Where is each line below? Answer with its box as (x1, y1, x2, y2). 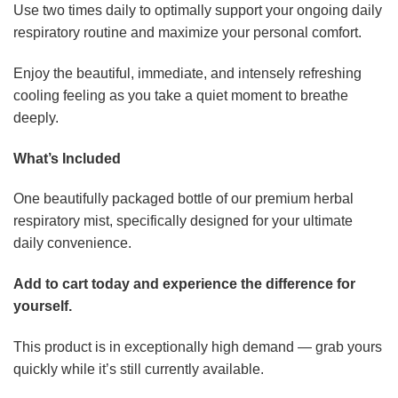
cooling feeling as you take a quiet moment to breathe (13, 87, 348, 103)
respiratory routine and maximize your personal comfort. (13, 25, 362, 41)
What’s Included (13, 150, 121, 166)
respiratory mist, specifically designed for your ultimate (13, 213, 353, 229)
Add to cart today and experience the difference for (13, 276, 355, 292)
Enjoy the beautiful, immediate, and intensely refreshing (13, 65, 362, 81)
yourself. (13, 298, 72, 314)
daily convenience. (13, 235, 131, 251)
